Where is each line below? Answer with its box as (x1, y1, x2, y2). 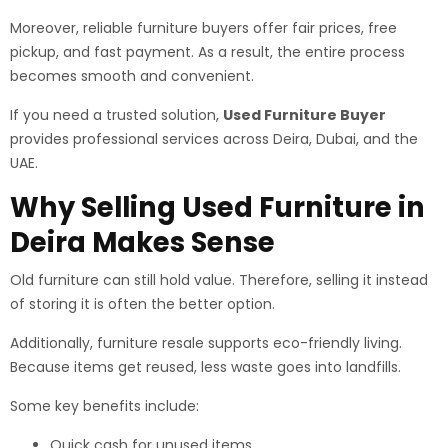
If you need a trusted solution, (10, 105, 223, 125)
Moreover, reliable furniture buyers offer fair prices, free (10, 18, 397, 38)
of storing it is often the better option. (10, 294, 275, 314)
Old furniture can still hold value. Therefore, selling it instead (10, 270, 428, 290)
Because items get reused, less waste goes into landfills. (10, 357, 401, 377)
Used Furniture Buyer (223, 105, 386, 125)
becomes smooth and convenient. (10, 66, 254, 86)
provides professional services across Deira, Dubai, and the (10, 129, 418, 149)
